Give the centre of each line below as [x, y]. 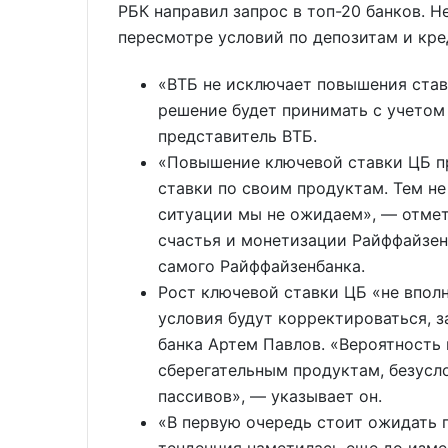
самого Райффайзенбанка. [261, 265]
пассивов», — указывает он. [270, 395]
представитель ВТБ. [237, 135]
